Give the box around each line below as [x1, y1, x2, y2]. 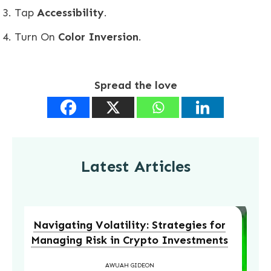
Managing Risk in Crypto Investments [31, 233, 228, 247]
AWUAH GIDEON [105, 261, 154, 269]
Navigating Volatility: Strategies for [33, 218, 226, 232]
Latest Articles [80, 157, 191, 176]
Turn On [15, 30, 58, 44]
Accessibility [37, 5, 104, 19]
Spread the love [94, 78, 177, 92]
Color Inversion [58, 30, 139, 44]
